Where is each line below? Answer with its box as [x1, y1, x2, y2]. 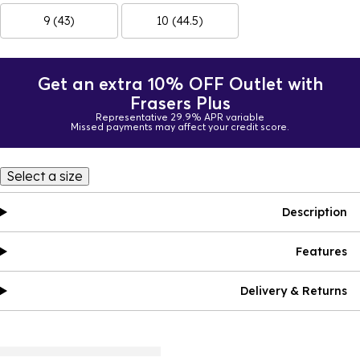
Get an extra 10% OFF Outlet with [37, 73, 323, 94]
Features [296, 244, 347, 259]
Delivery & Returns [240, 284, 347, 298]
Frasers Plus [129, 92, 231, 113]
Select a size [6, 168, 83, 184]
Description [282, 205, 347, 219]
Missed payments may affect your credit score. [71, 121, 289, 133]
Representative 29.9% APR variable [96, 111, 264, 123]
